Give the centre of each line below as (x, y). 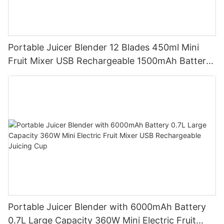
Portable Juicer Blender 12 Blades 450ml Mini (103, 47)
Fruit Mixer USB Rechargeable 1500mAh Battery (109, 60)
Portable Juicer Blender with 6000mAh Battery (107, 206)
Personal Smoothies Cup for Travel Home (95, 74)
